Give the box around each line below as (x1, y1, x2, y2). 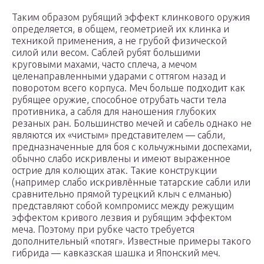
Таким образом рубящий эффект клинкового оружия (12, 12, 250, 23)
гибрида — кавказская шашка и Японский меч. (12, 247, 220, 259)
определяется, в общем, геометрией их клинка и (12, 24, 229, 35)
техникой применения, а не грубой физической (12, 35, 227, 47)
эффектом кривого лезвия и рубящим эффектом (12, 212, 232, 223)
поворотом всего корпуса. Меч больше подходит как (12, 82, 245, 94)
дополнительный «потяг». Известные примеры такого (12, 236, 251, 247)
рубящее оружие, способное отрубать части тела (12, 94, 226, 105)
